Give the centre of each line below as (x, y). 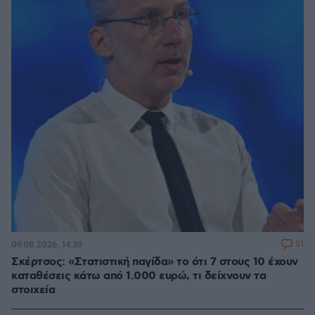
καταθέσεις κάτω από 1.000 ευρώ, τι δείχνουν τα (139, 276)
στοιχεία (33, 290)
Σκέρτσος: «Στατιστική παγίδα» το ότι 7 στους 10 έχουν (155, 262)
